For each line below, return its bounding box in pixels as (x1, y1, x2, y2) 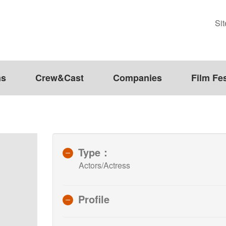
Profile (78, 191, 109, 206)
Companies (113, 71, 162, 85)
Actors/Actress (79, 159, 130, 171)
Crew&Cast (35, 71, 84, 85)
